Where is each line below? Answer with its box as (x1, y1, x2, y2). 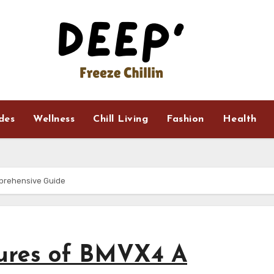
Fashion (166, 114, 204, 124)
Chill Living (93, 114, 149, 124)
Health (222, 114, 257, 124)
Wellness (33, 114, 75, 124)
